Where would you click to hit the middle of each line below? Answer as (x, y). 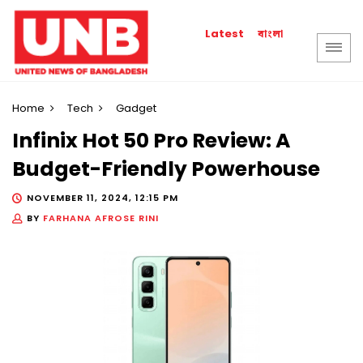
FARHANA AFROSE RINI (101, 218)
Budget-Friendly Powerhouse (166, 169)
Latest (225, 34)
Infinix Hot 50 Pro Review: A (151, 141)
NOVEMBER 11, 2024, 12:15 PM (102, 197)
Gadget (136, 108)
